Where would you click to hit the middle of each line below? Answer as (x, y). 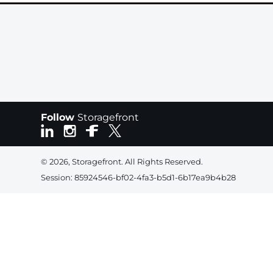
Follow (59, 118)
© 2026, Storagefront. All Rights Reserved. (122, 161)
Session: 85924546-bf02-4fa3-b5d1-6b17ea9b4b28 (138, 177)
